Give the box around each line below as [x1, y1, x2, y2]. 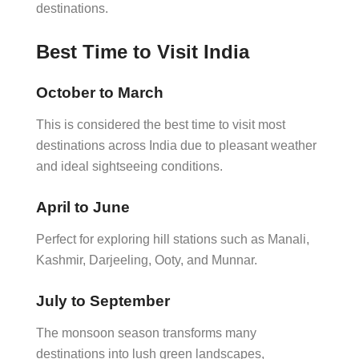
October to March [36, 84, 163, 101]
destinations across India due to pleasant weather [36, 139, 317, 152]
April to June [36, 199, 130, 216]
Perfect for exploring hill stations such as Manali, [36, 232, 309, 246]
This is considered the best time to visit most [36, 118, 285, 131]
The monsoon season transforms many [36, 326, 256, 340]
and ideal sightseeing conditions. [36, 159, 223, 173]
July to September [36, 292, 170, 309]
